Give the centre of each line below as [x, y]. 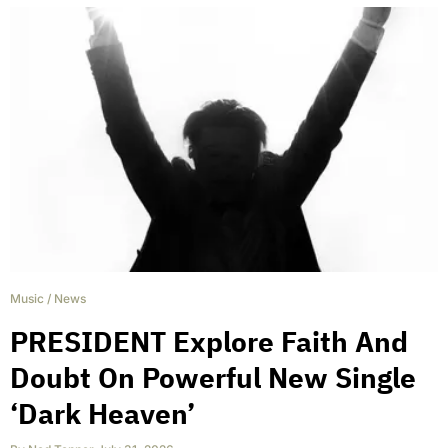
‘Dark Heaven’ [102, 413]
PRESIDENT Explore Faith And [209, 341]
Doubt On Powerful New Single [213, 377]
